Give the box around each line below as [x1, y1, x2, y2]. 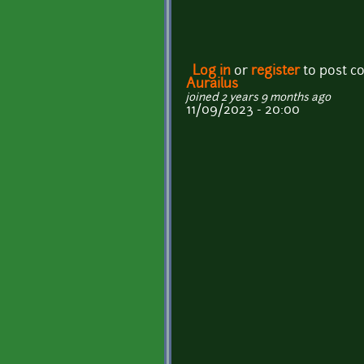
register [251, 65, 300, 79]
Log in [193, 65, 231, 79]
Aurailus [186, 78, 238, 92]
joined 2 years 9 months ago [186, 93, 331, 104]
